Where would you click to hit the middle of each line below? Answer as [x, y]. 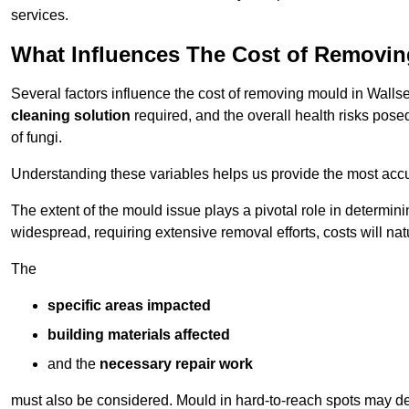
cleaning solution [71, 116]
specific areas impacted [129, 306]
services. [40, 16]
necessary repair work [176, 364]
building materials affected [139, 335]
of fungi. [37, 138]
